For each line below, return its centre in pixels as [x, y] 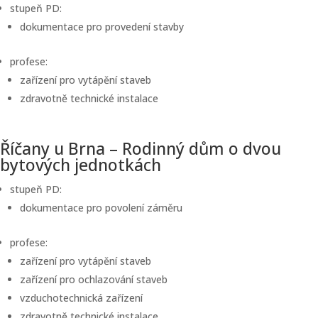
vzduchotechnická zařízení [81, 298]
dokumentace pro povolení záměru [101, 208]
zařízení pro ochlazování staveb [94, 279]
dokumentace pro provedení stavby [102, 27]
